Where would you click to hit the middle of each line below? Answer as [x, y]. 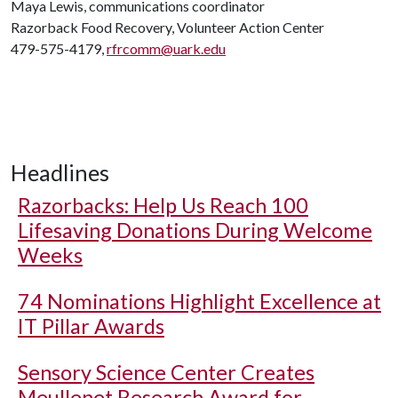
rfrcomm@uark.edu [166, 48]
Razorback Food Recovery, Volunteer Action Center [167, 27]
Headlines [60, 172]
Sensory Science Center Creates [166, 372]
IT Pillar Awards [91, 326]
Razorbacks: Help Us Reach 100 [163, 205]
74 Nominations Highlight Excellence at [199, 301]
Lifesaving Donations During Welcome [195, 230]
